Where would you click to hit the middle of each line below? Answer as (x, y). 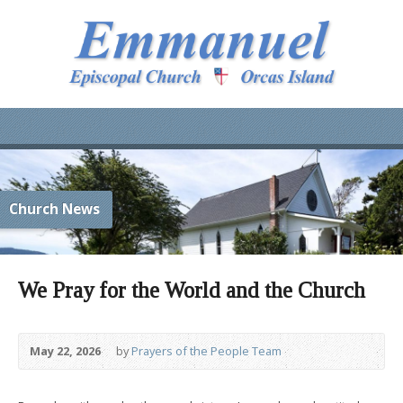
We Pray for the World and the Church (192, 290)
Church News (54, 209)
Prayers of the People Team (206, 350)
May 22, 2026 (65, 350)
